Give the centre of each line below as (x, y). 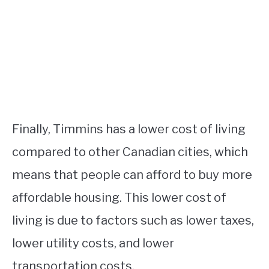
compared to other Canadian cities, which (130, 152)
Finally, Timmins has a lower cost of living (129, 129)
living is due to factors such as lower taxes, (133, 220)
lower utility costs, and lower (93, 243)
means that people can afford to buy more (132, 175)
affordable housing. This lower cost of (119, 198)
